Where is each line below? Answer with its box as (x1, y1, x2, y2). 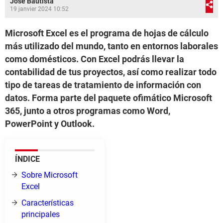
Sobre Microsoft (21, 170, 78, 180)
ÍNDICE (15, 154, 40, 164)
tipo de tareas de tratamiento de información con (5, 80, 201, 90)
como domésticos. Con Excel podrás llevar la (5, 54, 184, 64)
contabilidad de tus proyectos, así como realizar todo (5, 67, 217, 77)
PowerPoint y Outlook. (5, 118, 95, 129)
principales (21, 210, 60, 219)
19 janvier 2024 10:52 (10, 5, 69, 12)
